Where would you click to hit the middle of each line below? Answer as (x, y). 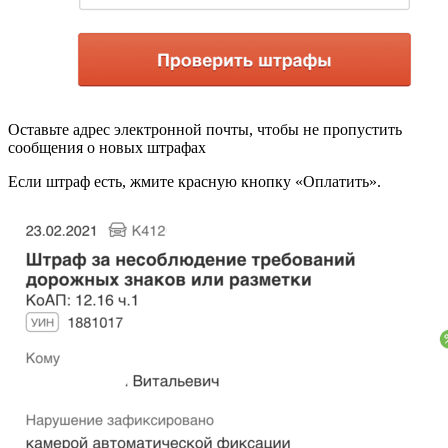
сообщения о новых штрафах (107, 147)
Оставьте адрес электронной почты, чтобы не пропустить (205, 129)
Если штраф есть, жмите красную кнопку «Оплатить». (194, 181)
